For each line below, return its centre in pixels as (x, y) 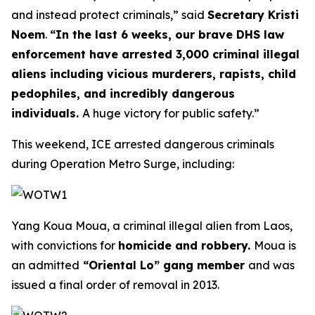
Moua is (275, 245)
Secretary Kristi (253, 15)
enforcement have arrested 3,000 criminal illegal (155, 54)
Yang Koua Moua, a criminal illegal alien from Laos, (152, 226)
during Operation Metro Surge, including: (123, 164)
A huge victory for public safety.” (171, 113)
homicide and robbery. (186, 245)
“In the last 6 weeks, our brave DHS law (167, 34)
